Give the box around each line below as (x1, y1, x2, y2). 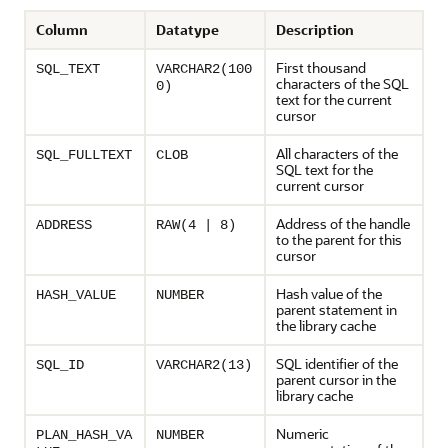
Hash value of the (276, 284, 382, 303)
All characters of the (276, 144, 398, 163)
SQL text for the (276, 160, 373, 179)
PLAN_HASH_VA (36, 427, 132, 443)
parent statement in (276, 300, 397, 319)
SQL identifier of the (276, 354, 398, 373)
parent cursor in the (276, 370, 396, 389)
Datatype (156, 20, 219, 39)
